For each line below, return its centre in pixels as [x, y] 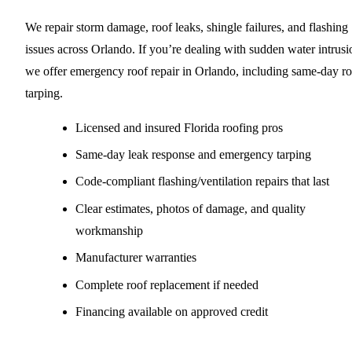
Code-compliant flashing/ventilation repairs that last [202, 181]
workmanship [109, 230]
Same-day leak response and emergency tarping [193, 155]
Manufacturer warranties [136, 258]
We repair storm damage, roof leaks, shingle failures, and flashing [187, 27]
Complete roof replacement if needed [167, 284]
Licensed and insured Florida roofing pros [179, 127]
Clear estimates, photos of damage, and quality [191, 208]
